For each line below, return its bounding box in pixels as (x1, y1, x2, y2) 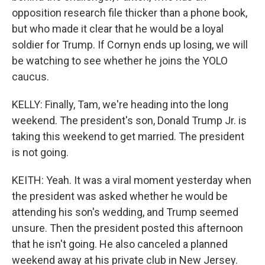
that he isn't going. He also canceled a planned (12, 238, 228, 250)
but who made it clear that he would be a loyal (12, 22, 224, 35)
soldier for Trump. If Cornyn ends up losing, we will (12, 38, 248, 51)
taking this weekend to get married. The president (12, 130, 244, 143)
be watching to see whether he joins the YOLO (12, 54, 228, 67)
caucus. (12, 70, 49, 83)
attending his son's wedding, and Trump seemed (12, 206, 238, 218)
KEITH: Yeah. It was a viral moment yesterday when (12, 174, 251, 186)
